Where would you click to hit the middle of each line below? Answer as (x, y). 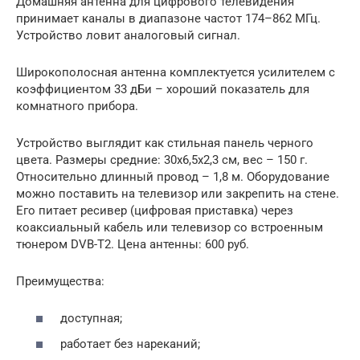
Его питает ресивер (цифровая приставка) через (155, 210)
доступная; (91, 319)
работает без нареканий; (130, 344)
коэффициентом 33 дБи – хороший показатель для (163, 89)
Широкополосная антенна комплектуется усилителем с (176, 72)
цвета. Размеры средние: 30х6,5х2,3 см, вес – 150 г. (162, 160)
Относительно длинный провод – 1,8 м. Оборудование (173, 176)
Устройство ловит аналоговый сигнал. (128, 35)
